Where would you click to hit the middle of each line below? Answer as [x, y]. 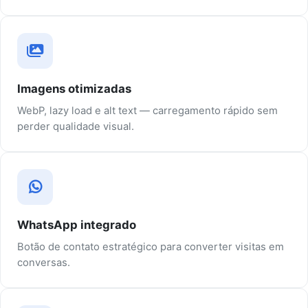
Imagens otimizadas [74, 89]
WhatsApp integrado [77, 225]
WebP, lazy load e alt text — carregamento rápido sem [147, 111]
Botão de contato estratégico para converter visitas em [151, 247]
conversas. [44, 263]
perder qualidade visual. [76, 127]
